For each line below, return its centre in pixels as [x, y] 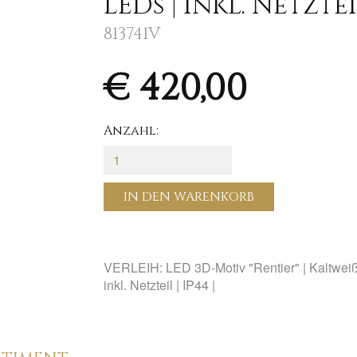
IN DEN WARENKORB [188, 197]
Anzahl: [131, 131]
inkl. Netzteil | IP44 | [159, 285]
